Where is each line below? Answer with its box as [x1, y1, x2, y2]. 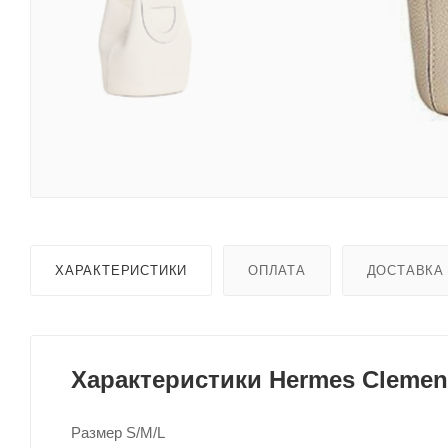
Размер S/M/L [71, 423, 165, 441]
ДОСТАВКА [366, 262, 445, 278]
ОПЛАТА [248, 262, 306, 278]
